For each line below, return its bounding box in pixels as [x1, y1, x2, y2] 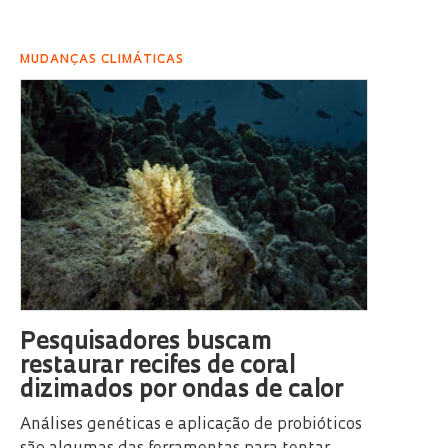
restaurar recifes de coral [20, 355, 295, 380]
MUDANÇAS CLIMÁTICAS [20, 53, 184, 66]
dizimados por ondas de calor [20, 379, 343, 404]
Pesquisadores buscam [20, 331, 272, 356]
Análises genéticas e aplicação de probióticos [20, 417, 362, 434]
